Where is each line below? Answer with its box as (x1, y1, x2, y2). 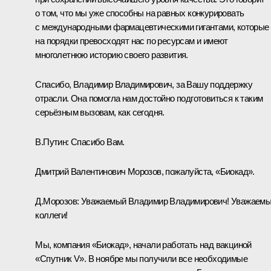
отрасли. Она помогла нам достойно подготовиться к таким (35, 93, 263, 103)
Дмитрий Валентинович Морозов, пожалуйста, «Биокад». (35, 166, 255, 177)
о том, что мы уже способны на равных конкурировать (35, 7, 244, 18)
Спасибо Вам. (71, 136, 125, 147)
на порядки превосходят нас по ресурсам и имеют (35, 35, 228, 46)
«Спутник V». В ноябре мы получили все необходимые (35, 253, 247, 264)
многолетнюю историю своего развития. (35, 49, 188, 60)
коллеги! (35, 209, 68, 220)
